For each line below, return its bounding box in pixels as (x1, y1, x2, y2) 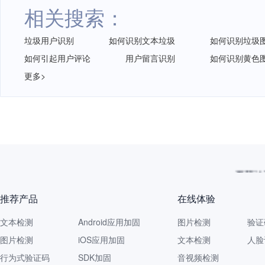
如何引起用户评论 (24, 52, 91, 64)
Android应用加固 (78, 216, 140, 228)
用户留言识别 (125, 52, 175, 64)
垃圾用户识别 (24, 34, 74, 46)
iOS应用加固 (78, 234, 125, 245)
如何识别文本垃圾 (109, 34, 175, 46)
